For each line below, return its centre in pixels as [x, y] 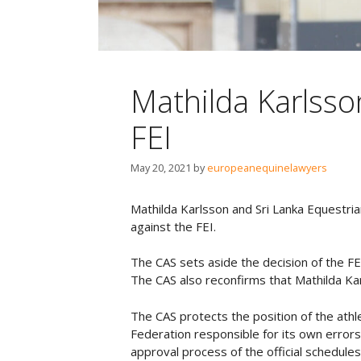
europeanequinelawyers [267, 167]
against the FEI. [173, 226]
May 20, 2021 [161, 167]
